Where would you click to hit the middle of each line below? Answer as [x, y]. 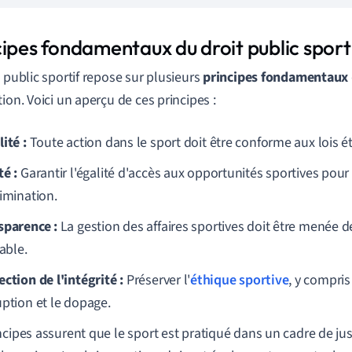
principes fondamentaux [276, 77]
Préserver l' [157, 280]
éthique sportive [240, 280]
